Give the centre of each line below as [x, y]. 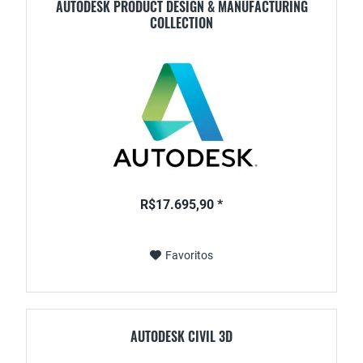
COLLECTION [181, 23]
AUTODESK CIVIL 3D [181, 336]
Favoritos [189, 255]
